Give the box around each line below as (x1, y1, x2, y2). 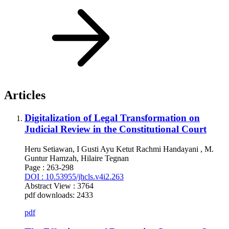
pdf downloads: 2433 (25, 190, 93, 199)
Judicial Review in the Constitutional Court (25, 123, 207, 134)
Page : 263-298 (25, 163, 74, 172)
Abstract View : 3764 (25, 181, 94, 190)
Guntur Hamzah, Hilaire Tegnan (25, 153, 129, 163)
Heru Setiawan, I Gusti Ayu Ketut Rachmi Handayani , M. (25, 144, 214, 153)
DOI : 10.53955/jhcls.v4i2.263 (25, 172, 124, 181)
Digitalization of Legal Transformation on (25, 112, 200, 123)
